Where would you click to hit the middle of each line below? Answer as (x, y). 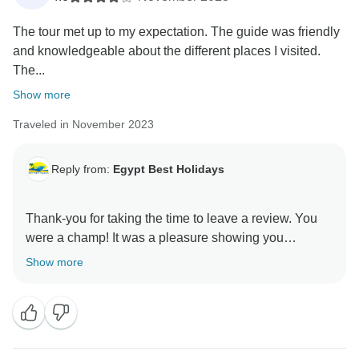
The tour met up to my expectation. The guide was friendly (176, 32)
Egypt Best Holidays (169, 169)
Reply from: (82, 169)
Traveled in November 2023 (83, 125)
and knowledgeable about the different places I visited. (167, 51)
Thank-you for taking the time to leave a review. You (171, 219)
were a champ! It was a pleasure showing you (155, 238)
